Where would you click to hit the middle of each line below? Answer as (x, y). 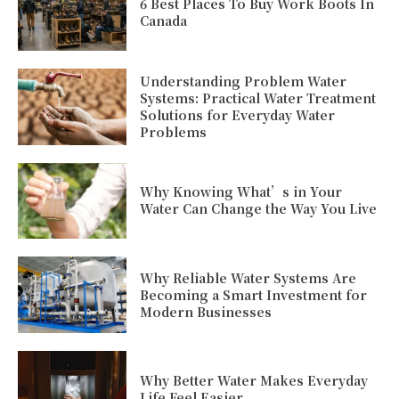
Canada (164, 21)
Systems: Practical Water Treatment (258, 98)
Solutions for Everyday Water (238, 114)
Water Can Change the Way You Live (259, 209)
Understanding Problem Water (244, 81)
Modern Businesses (206, 311)
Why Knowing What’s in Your (241, 192)
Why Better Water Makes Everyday (254, 380)
